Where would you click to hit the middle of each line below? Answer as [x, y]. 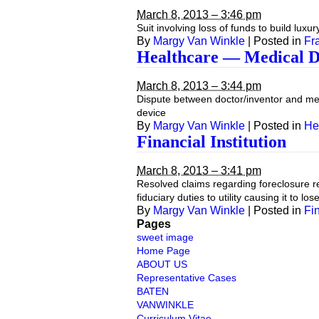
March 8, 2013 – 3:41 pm [199, 171]
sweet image [165, 237]
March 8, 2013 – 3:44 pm [199, 86]
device [151, 113]
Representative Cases [187, 278]
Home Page [163, 251]
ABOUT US [162, 264]
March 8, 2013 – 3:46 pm [199, 15]
